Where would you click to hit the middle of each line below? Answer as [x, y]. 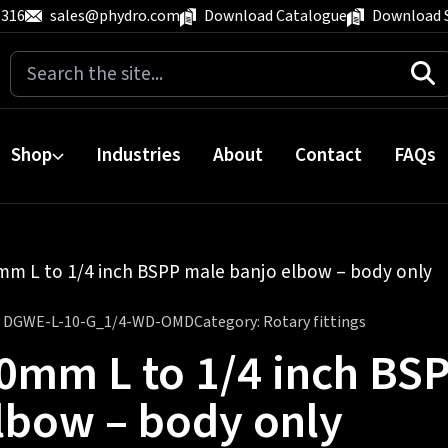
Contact [328, 155]
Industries [138, 155]
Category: [228, 322]
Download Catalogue [276, 16]
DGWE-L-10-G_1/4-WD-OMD [98, 322]
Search [38, 64]
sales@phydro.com [114, 16]
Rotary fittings [314, 322]
